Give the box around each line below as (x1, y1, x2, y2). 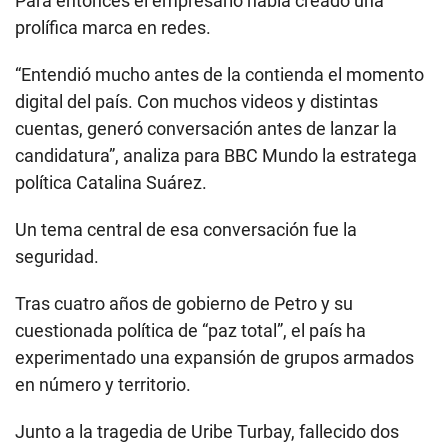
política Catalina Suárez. (15, 172, 207, 194)
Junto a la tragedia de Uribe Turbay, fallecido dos (15, 421, 399, 443)
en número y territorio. (15, 374, 191, 396)
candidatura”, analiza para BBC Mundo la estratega (15, 145, 417, 167)
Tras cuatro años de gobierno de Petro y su (15, 293, 353, 315)
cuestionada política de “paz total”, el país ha (15, 320, 366, 342)
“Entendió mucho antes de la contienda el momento (15, 64, 424, 86)
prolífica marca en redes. (15, 17, 211, 39)
